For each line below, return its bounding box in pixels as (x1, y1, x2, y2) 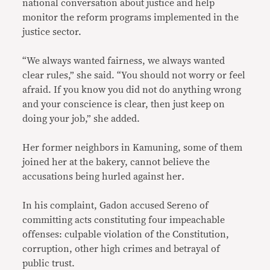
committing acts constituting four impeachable (22, 215, 225, 225)
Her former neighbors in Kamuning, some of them (22, 143, 243, 152)
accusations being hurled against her (22, 172, 182, 181)
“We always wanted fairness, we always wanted (22, 56, 225, 66)
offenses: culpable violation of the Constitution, (22, 230, 230, 239)
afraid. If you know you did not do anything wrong (22, 85, 242, 95)
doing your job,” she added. (22, 114, 140, 124)
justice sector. (22, 27, 82, 37)
